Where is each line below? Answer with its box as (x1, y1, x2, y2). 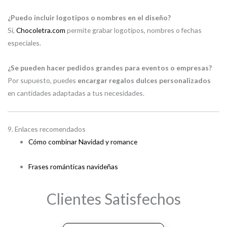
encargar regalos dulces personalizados (78, 76, 211, 85)
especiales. (8, 39, 41, 48)
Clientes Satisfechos (46, 189, 181, 208)
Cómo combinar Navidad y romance (28, 137, 138, 146)
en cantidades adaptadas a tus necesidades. (8, 89, 144, 98)
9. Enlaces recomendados (8, 124, 86, 133)
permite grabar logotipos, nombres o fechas (65, 26, 202, 35)
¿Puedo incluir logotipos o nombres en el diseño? (8, 13, 171, 22)
